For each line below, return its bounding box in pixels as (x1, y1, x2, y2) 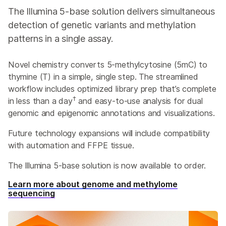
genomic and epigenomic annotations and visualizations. (8, 107, 215, 118)
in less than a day (8, 95, 73, 106)
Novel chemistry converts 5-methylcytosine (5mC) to (8, 59, 208, 70)
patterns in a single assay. (8, 32, 114, 44)
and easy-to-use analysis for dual (76, 95, 203, 106)
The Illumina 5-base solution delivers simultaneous (8, 5, 215, 17)
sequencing (8, 188, 55, 198)
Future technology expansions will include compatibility (8, 128, 210, 138)
